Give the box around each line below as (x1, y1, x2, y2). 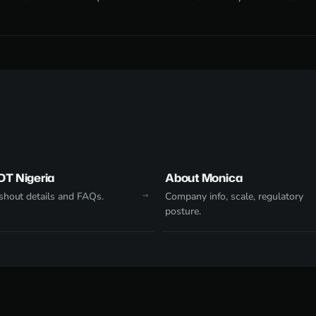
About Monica (165, 170, 243, 186)
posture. (165, 205, 201, 218)
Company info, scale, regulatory (165, 190, 303, 203)
